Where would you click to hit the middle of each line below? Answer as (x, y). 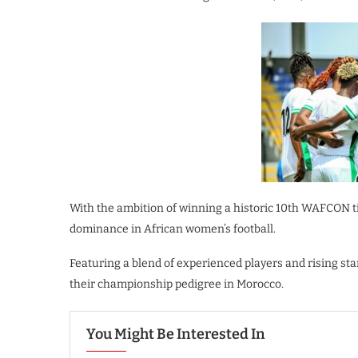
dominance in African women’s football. (173, 229)
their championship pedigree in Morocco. (177, 284)
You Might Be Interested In (176, 334)
